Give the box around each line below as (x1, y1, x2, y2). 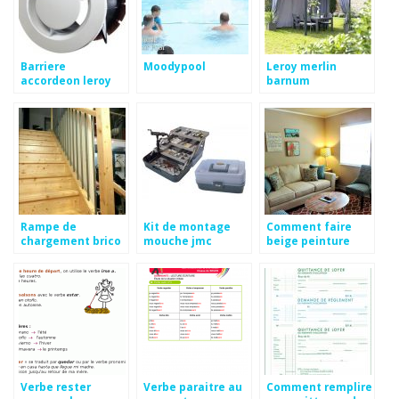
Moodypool (143, 58, 206, 73)
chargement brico (20, 232, 121, 248)
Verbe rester (20, 379, 91, 394)
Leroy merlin (266, 58, 337, 73)
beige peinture (266, 232, 350, 248)
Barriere (20, 58, 66, 73)
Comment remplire (266, 379, 372, 394)
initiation (143, 247, 197, 262)
